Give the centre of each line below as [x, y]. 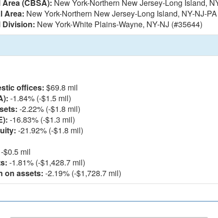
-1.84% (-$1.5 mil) [40, 98]
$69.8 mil [61, 87]
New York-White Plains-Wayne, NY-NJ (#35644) [119, 24]
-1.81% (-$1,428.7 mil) [46, 162]
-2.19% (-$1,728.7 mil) [82, 173]
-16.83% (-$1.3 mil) [41, 119]
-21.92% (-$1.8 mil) [50, 130]
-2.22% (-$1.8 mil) [49, 109]
